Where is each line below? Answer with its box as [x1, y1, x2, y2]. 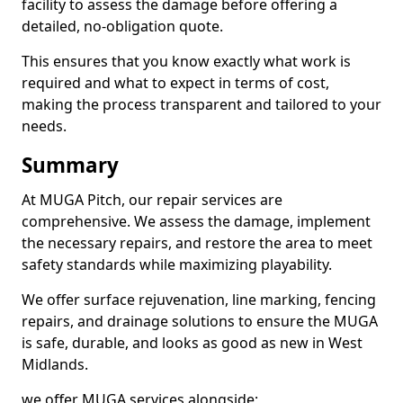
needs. [22, 116, 67, 136]
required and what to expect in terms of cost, [22, 73, 329, 93]
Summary [22, 151, 119, 179]
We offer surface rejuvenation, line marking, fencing [22, 290, 376, 309]
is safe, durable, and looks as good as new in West [22, 333, 363, 353]
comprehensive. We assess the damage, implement [22, 211, 371, 231]
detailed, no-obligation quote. [22, 16, 223, 36]
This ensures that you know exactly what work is [22, 51, 351, 71]
